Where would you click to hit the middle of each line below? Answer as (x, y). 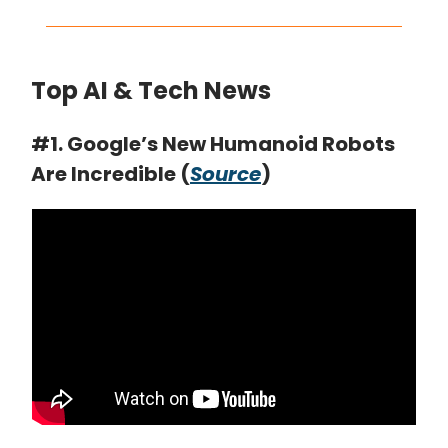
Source (225, 173)
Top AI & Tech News (151, 90)
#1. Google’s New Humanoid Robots (213, 143)
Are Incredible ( (110, 173)
